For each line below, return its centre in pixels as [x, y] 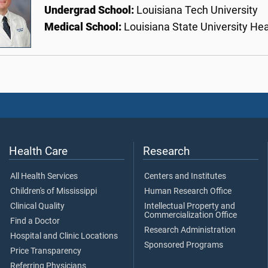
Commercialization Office [191, 215]
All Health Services [44, 176]
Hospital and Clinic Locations [64, 236]
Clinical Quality [37, 206]
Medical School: [84, 27]
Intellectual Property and [190, 206]
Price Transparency [46, 251]
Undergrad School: [90, 10]
